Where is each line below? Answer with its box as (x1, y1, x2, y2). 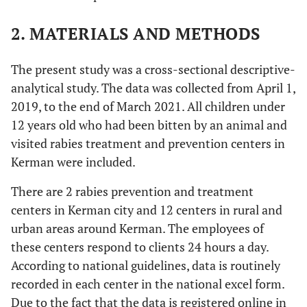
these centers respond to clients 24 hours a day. (11, 238, 269, 255)
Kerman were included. (11, 153, 136, 170)
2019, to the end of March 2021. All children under (11, 98, 285, 114)
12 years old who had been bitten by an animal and (11, 116, 287, 133)
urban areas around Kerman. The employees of (11, 220, 264, 236)
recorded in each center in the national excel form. (11, 275, 284, 292)
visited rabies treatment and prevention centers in (11, 135, 285, 151)
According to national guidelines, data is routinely (11, 257, 280, 273)
